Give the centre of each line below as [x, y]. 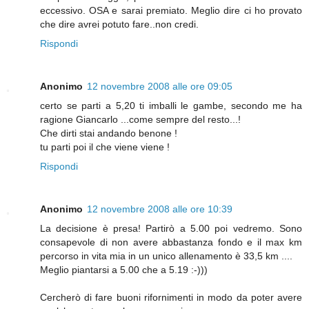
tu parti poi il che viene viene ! [105, 147]
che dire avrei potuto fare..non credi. [119, 24]
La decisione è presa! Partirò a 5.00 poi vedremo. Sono [171, 228]
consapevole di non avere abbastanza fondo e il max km [171, 242]
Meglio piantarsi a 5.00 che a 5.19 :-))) [124, 269]
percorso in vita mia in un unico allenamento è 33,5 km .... [166, 256]
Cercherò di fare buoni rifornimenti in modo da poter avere [171, 297]
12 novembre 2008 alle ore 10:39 [160, 209]
